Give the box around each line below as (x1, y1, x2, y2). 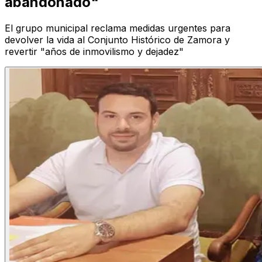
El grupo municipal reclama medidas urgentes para (5, 22, 230, 35)
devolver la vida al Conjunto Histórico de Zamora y (5, 34, 230, 46)
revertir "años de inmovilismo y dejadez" (5, 46, 184, 58)
